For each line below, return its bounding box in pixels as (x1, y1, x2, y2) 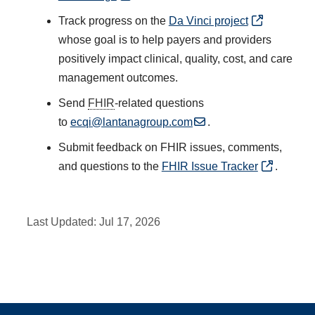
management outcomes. (58, 71, 178, 84)
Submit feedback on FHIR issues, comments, (58, 141, 282, 153)
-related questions (114, 96, 204, 109)
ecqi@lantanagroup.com (70, 115, 193, 128)
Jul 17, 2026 (99, 216, 161, 229)
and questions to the (58, 160, 162, 172)
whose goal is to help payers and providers (58, 33, 271, 46)
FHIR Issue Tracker (161, 160, 258, 172)
